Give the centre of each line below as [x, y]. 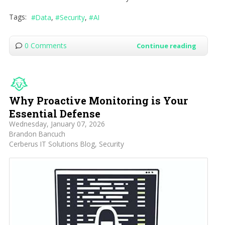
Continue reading [166, 46]
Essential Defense [54, 114]
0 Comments [45, 46]
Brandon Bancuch [37, 134]
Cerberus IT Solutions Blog [52, 144]
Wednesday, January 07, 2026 [57, 124]
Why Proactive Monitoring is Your [98, 101]
